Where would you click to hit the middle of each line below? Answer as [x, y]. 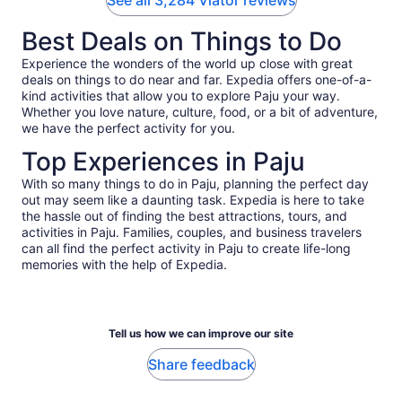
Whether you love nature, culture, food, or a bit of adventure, [200, 112]
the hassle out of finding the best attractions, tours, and [184, 216]
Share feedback [201, 365]
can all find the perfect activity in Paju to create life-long [186, 249]
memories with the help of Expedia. [124, 265]
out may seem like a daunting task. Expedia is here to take [193, 200]
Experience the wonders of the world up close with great [187, 64]
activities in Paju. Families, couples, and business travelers [192, 232]
